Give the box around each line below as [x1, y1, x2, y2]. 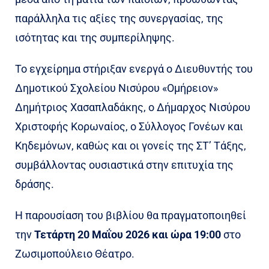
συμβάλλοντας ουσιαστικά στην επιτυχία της [15, 159, 234, 172]
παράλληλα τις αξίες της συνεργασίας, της [15, 12, 223, 25]
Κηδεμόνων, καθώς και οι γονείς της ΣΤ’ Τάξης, [15, 139, 246, 153]
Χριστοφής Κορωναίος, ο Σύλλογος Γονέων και [15, 120, 243, 133]
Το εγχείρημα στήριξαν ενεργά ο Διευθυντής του [15, 62, 253, 76]
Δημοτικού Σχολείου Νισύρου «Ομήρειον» [15, 82, 218, 95]
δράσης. [15, 178, 54, 191]
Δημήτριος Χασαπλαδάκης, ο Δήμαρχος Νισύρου [15, 101, 250, 114]
